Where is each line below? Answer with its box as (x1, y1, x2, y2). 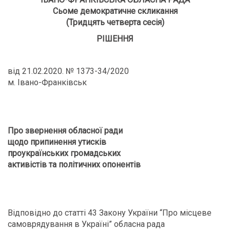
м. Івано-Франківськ (8, 78, 87, 87)
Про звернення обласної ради (8, 126, 123, 136)
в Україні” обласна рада (74, 219, 165, 229)
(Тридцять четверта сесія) (66, 17, 164, 27)
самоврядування (8, 219, 74, 229)
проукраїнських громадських (8, 148, 121, 158)
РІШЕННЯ (97, 34, 133, 44)
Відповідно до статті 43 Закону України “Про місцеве (8, 208, 212, 218)
